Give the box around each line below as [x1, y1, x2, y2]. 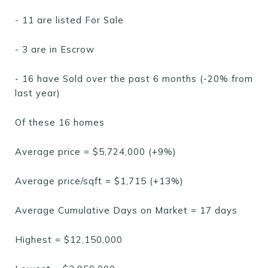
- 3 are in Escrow [15, 44, 95, 55]
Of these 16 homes [15, 117, 105, 128]
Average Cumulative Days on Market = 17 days [15, 205, 237, 216]
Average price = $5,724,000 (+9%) [15, 146, 176, 157]
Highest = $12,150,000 [15, 234, 123, 245]
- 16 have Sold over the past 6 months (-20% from [15, 73, 253, 84]
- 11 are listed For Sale [15, 14, 124, 26]
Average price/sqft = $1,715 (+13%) [15, 175, 184, 187]
